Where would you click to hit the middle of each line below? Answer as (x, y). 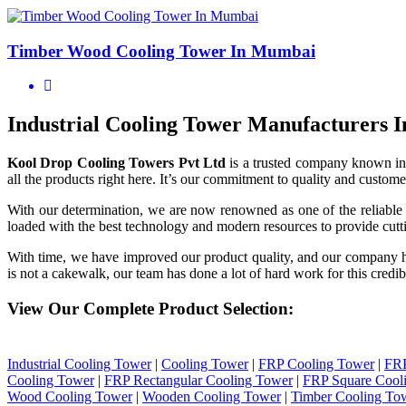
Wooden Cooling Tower (212, 396)
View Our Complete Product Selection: (150, 308)
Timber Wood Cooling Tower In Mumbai (161, 51)
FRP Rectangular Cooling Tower (198, 380)
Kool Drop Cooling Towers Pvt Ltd (116, 163)
